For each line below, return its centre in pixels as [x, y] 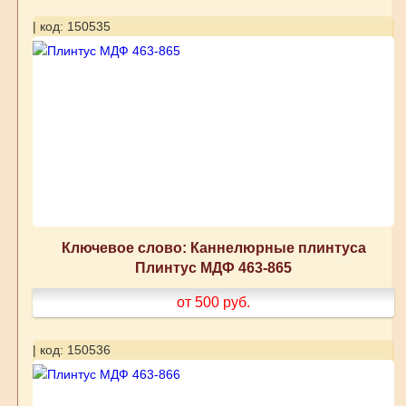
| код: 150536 [71, 350]
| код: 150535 [71, 27]
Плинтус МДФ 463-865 [214, 268]
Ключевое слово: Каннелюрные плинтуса [213, 248]
